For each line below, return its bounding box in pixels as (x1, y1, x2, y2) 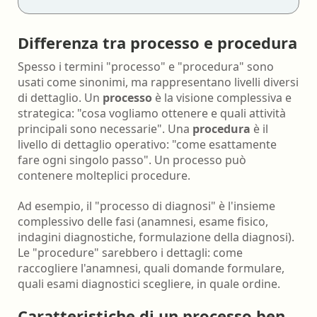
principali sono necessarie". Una (18, 120, 192, 137)
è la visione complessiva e (152, 89, 292, 105)
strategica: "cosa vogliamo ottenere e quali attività (18, 105, 286, 121)
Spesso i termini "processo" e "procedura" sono (18, 58, 274, 74)
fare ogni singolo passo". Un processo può (18, 151, 246, 168)
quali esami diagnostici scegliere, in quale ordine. (18, 275, 280, 292)
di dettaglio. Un (18, 89, 103, 105)
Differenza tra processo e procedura (18, 31, 297, 53)
